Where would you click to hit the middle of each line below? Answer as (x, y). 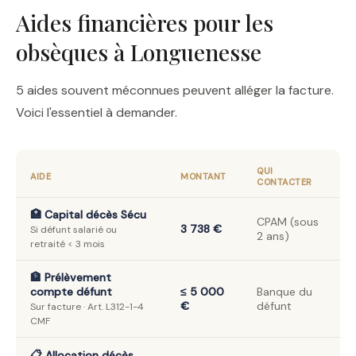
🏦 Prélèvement (71, 277)
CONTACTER (284, 182)
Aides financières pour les (145, 23)
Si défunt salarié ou (74, 230)
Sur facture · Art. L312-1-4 (87, 307)
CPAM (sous (288, 222)
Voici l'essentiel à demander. (97, 112)
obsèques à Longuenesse (139, 52)
